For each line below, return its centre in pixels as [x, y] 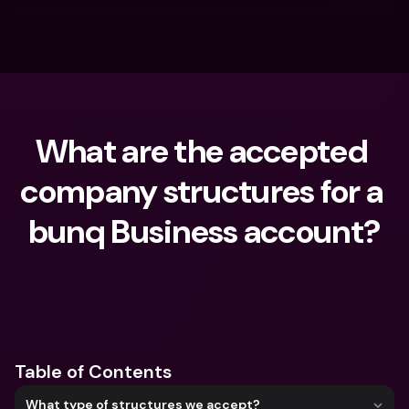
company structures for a [202, 191]
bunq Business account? [204, 231]
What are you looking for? [129, 298]
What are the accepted [201, 151]
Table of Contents [93, 372]
